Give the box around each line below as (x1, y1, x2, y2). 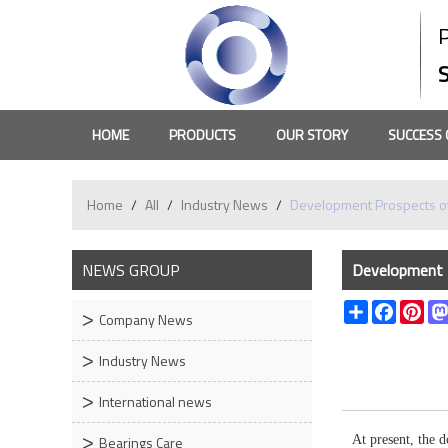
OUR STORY (276, 124, 348, 145)
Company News (99, 309, 193, 330)
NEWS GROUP (82, 258, 180, 282)
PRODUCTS (169, 124, 236, 145)
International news (99, 391, 212, 412)
